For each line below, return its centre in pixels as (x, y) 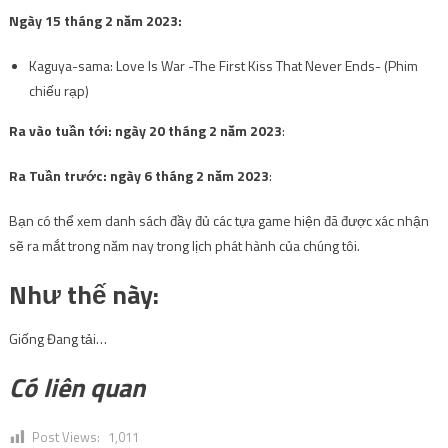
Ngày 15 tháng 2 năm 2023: (95, 21)
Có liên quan (76, 388)
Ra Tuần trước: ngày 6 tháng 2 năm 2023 (138, 176)
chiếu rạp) (58, 91)
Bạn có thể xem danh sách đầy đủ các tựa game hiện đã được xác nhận (218, 221)
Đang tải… (76, 339)
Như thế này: (83, 295)
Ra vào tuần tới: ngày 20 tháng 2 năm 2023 (145, 131)
